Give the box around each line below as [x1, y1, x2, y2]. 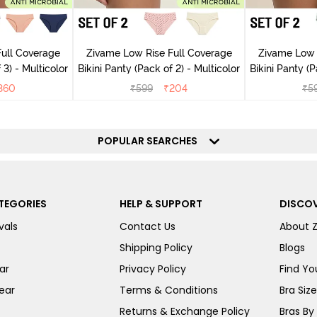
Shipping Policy [119, 241, 192, 255]
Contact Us [119, 219, 175, 234]
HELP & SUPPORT [119, 197, 202, 212]
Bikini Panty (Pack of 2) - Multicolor [134, 63, 240, 75]
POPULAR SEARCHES [98, 134, 206, 149]
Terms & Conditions [119, 283, 218, 298]
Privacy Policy [119, 262, 186, 277]
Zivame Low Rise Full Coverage [86, 47, 232, 59]
